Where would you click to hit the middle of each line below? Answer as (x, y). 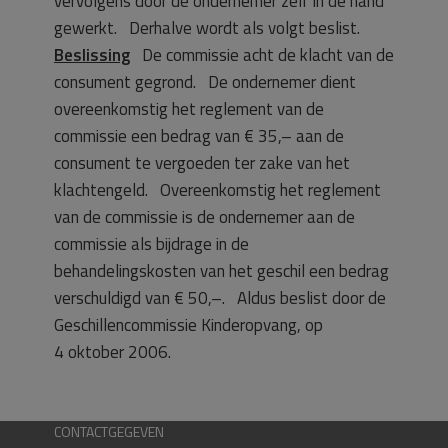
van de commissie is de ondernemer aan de (204, 217)
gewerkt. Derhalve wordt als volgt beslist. (211, 28)
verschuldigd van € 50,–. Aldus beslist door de (220, 298)
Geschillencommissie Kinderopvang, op (188, 325)
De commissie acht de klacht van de (262, 55)
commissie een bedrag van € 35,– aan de (199, 136)
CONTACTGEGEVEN (109, 431)
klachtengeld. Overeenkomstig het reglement (217, 190)
